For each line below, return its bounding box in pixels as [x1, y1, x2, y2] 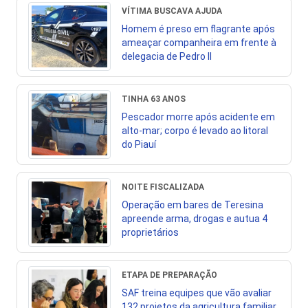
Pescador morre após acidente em [122, 111, 275, 122]
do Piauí [122, 139, 156, 150]
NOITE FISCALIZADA [122, 182, 204, 192]
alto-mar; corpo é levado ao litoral [122, 125, 268, 136]
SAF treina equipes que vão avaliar [122, 287, 272, 298]
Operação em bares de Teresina [122, 199, 263, 210]
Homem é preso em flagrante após [122, 23, 275, 34]
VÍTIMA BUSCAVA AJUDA [122, 6, 222, 16]
